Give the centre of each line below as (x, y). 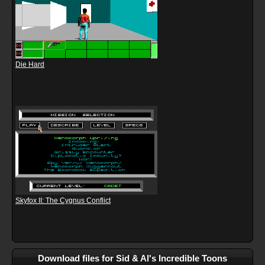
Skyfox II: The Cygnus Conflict (63, 201)
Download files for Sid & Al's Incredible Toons (132, 258)
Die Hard (30, 65)
